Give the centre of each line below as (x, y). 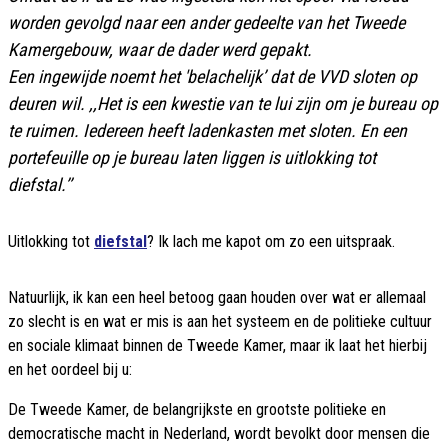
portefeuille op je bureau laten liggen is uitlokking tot (192, 158)
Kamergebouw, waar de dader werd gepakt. (160, 50)
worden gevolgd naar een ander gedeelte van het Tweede (206, 23)
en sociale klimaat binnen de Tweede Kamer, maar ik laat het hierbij (217, 346)
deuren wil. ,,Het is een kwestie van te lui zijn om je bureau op (223, 104)
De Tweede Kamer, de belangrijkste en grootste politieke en (197, 410)
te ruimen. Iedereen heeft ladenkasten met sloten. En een (207, 131)
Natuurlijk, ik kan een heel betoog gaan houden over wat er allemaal (217, 298)
